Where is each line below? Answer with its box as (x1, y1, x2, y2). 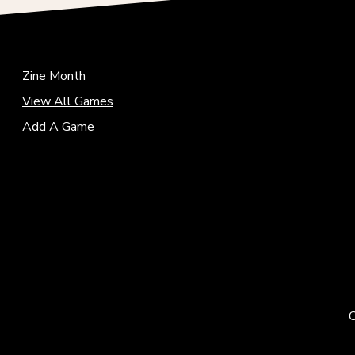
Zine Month (22, 67, 86, 86)
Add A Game (22, 118, 94, 136)
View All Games (22, 93, 113, 111)
